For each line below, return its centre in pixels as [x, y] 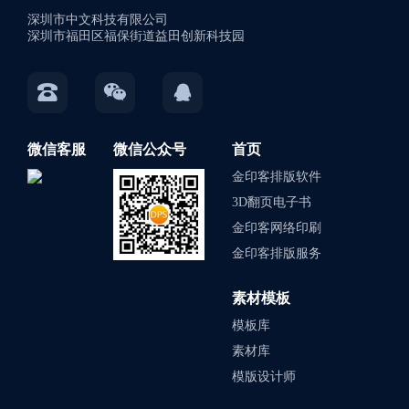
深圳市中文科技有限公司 [98, 20]
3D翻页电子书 [272, 203]
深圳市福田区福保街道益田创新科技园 [136, 37]
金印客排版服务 [277, 254]
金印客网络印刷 [277, 228]
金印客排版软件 [277, 177]
